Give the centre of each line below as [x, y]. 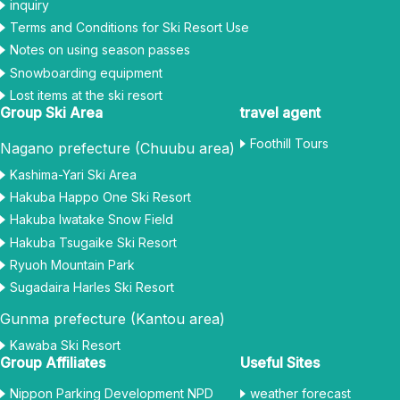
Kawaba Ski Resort [65, 346]
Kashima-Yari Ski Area [73, 174]
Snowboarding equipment [86, 72]
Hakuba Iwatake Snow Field [92, 220]
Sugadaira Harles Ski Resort [92, 287]
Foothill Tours [289, 143]
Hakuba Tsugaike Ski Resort [93, 242]
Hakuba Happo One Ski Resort [100, 197]
